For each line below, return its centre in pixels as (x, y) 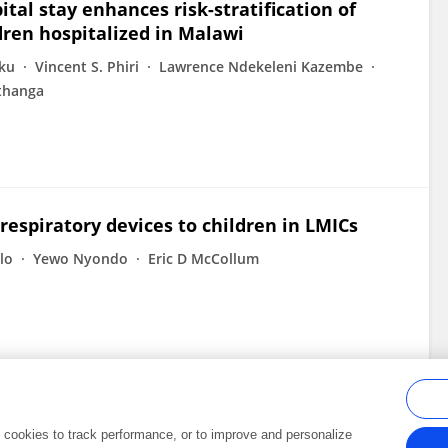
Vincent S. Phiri (87, 66)
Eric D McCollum (203, 258)
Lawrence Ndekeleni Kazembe (261, 66)
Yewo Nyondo (80, 258)
